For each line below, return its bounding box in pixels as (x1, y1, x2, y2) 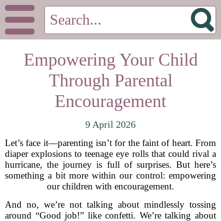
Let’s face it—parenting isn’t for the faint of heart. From (5, 138, 216, 148)
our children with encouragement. (47, 181, 174, 191)
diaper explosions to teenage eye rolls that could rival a (5, 148, 216, 159)
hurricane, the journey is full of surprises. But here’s (5, 159, 216, 170)
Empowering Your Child (23, 50, 198, 70)
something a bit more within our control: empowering (5, 170, 216, 181)
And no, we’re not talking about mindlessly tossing (5, 199, 216, 210)
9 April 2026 (85, 119, 136, 130)
